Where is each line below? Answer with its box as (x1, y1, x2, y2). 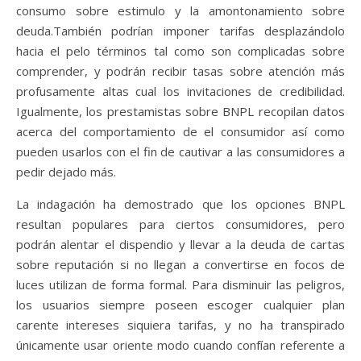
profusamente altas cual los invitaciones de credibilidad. (16, 83, 345, 99)
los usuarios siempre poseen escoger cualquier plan (16, 297, 345, 313)
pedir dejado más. (16, 164, 116, 180)
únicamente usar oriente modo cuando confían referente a (16, 337, 345, 353)
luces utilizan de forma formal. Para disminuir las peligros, (16, 276, 345, 293)
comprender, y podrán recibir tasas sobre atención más (16, 63, 345, 79)
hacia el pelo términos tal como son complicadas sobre (16, 43, 345, 59)
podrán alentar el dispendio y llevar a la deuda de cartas (16, 236, 345, 252)
